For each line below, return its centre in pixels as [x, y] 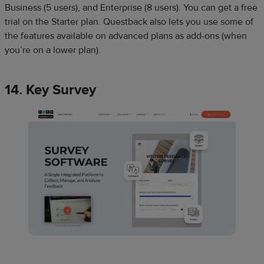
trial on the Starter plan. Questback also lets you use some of [129, 22]
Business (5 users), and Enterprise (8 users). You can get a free [131, 8]
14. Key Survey [50, 90]
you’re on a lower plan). [53, 50]
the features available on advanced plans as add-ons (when [126, 36]
